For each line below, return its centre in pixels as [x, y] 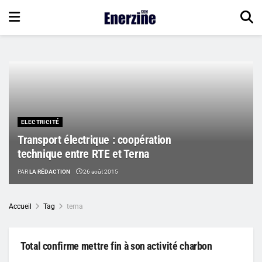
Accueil [20, 206]
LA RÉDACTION [50, 171]
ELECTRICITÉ [40, 122]
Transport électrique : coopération [94, 139]
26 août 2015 [100, 171]
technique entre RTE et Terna [83, 154]
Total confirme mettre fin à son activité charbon [116, 246]
